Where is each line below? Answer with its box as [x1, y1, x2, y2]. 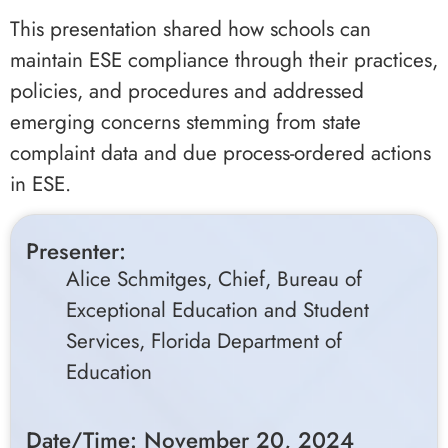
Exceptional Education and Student [66, 295, 369, 326]
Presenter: [26, 235, 126, 268]
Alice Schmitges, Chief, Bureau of [66, 264, 362, 295]
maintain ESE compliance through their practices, [10, 45, 438, 75]
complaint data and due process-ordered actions [10, 138, 431, 168]
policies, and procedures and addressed [10, 76, 364, 106]
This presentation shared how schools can [10, 14, 371, 44]
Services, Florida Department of [66, 326, 342, 357]
